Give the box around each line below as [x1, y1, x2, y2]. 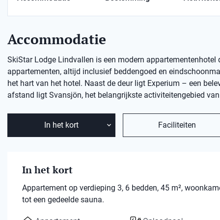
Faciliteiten [158, 120, 196, 130]
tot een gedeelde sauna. [22, 195, 104, 204]
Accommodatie [7, 30, 106, 48]
